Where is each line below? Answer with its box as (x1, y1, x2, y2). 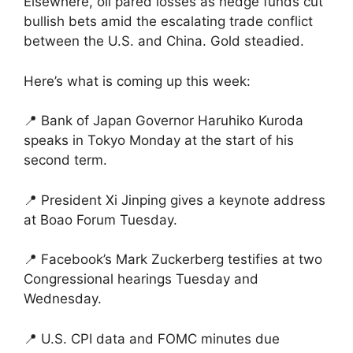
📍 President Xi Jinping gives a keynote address (24, 191, 325, 208)
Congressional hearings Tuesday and (24, 271, 258, 288)
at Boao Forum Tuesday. (24, 211, 177, 228)
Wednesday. (24, 291, 102, 307)
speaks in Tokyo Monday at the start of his (24, 132, 294, 149)
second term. (24, 152, 107, 169)
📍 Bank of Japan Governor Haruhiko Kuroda (24, 113, 303, 129)
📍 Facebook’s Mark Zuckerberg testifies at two (24, 251, 322, 268)
